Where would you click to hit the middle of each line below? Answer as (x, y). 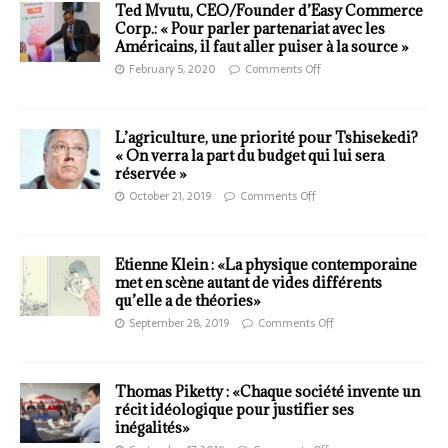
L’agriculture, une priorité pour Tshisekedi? (266, 138)
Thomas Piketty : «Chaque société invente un (267, 392)
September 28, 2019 (179, 323)
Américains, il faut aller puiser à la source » (262, 47)
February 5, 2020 (172, 69)
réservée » (151, 174)
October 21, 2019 (170, 196)
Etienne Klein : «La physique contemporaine (266, 265)
